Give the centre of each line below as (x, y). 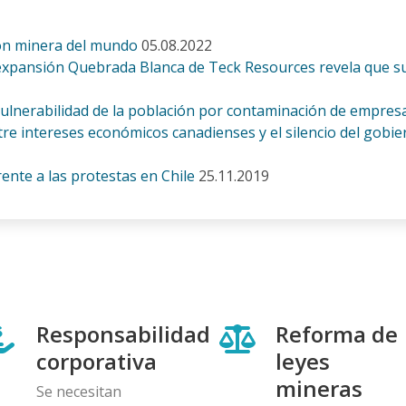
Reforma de (337, 333)
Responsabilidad (123, 333)
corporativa (97, 361)
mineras (319, 388)
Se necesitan (79, 391)
